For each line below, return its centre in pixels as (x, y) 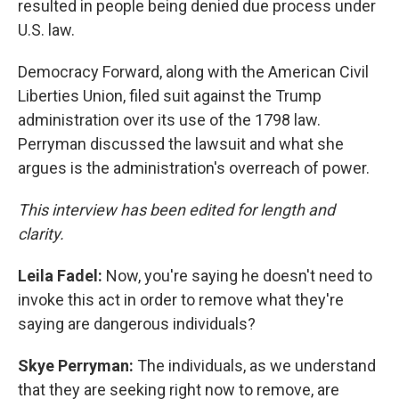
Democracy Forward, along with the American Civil (193, 72)
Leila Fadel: (60, 276)
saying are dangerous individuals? (137, 324)
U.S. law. (46, 30)
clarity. (41, 234)
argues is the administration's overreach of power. (194, 168)
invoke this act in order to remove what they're (181, 300)
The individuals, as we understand (256, 366)
